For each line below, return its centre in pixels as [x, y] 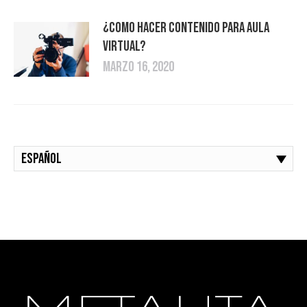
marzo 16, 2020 [138, 67]
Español [41, 159]
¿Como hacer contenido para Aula [186, 28]
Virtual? [124, 47]
